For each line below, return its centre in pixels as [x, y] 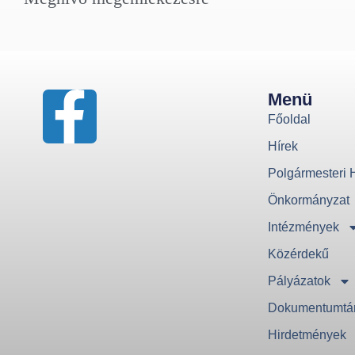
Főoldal [290, 120]
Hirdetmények [307, 335]
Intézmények [304, 227]
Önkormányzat [309, 200]
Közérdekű [299, 254]
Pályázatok [300, 281]
